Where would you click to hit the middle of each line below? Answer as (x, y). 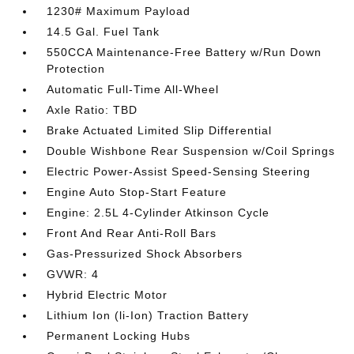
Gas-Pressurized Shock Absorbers (145, 253)
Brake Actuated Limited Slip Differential (160, 130)
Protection (76, 68)
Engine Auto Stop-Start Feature (137, 192)
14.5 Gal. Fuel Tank (104, 31)
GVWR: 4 (73, 274)
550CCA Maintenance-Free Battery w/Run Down (185, 52)
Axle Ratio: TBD (92, 109)
